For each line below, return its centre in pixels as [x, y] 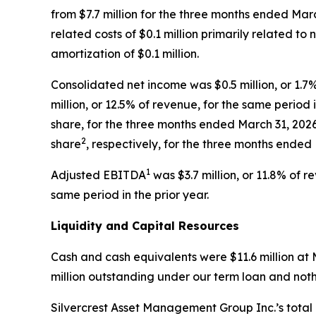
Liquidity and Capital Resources [145, 225]
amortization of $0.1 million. [125, 53]
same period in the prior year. [130, 194]
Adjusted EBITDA [98, 175]
